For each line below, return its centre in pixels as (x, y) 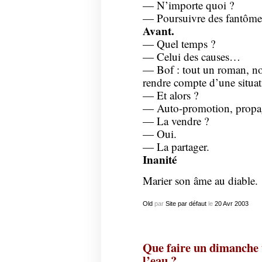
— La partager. (176, 146)
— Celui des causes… (191, 56)
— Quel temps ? (179, 43)
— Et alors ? (170, 95)
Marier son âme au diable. (200, 180)
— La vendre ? (175, 120)
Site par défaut (186, 204)
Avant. (158, 31)
